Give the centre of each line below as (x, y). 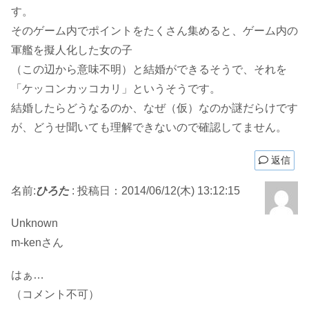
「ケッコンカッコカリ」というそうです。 (116, 88)
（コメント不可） (55, 295)
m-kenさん (37, 243)
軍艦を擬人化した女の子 (72, 50)
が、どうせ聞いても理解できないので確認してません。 (149, 127)
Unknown (34, 223)
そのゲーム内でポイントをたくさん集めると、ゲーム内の (154, 30)
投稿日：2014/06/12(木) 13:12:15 (159, 191)
